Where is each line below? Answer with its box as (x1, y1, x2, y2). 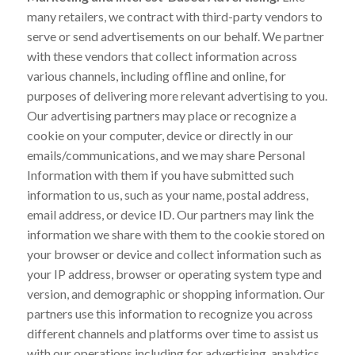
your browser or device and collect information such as (26, 246, 322, 261)
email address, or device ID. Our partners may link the (26, 206, 314, 222)
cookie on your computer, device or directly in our (26, 127, 293, 143)
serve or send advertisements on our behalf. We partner (26, 28, 324, 44)
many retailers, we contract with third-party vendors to (26, 8, 323, 24)
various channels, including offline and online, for (26, 67, 286, 83)
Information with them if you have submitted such (26, 166, 294, 182)
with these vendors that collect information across (26, 48, 297, 63)
